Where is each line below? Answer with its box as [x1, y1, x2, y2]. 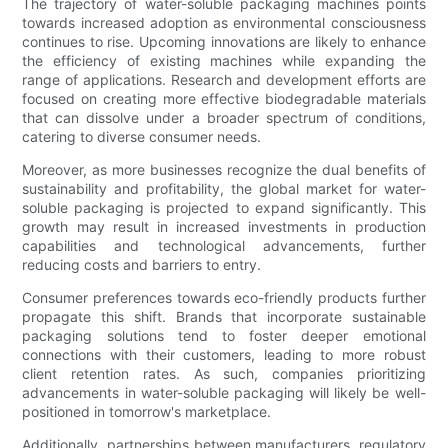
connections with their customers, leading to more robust [22, 346, 426, 364]
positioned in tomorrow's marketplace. [22, 403, 272, 421]
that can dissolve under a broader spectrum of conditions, [22, 109, 426, 127]
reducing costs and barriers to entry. [22, 256, 262, 274]
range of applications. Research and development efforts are [22, 71, 426, 89]
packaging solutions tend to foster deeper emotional [22, 327, 426, 345]
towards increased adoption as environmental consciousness [22, 14, 426, 32]
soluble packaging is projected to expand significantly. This [22, 199, 426, 217]
